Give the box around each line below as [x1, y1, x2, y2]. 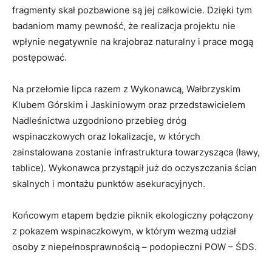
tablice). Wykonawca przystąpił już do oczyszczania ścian [12, 161, 257, 174]
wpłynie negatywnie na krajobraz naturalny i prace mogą [12, 35, 253, 47]
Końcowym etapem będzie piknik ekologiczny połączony [12, 209, 253, 221]
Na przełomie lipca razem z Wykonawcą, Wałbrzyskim [12, 83, 240, 95]
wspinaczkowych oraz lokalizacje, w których [12, 130, 200, 142]
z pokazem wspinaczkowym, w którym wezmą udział [12, 225, 236, 237]
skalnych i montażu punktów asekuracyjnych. [12, 177, 205, 189]
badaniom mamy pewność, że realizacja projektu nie [12, 19, 236, 32]
